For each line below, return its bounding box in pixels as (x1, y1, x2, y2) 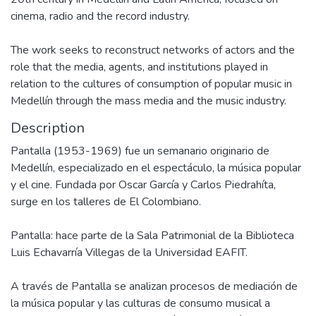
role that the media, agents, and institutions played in (11, 59, 268, 75)
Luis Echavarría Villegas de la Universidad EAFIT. (11, 245, 248, 260)
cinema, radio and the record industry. (11, 8, 190, 24)
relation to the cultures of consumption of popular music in (11, 76, 292, 92)
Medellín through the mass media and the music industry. (11, 93, 286, 109)
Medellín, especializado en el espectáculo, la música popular (11, 160, 301, 176)
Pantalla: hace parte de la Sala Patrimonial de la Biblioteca (11, 228, 294, 243)
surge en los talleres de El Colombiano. (11, 194, 201, 209)
